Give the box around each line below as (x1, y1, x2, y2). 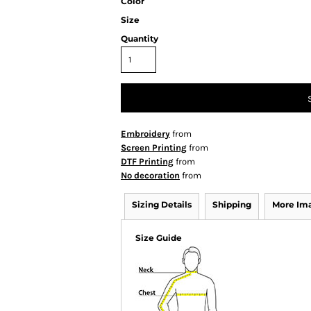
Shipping (212, 199, 251, 210)
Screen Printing (121, 142, 187, 153)
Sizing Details (132, 199, 192, 210)
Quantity (121, 33, 158, 44)
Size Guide (135, 233, 182, 244)
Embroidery (121, 128, 170, 140)
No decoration (121, 170, 180, 181)
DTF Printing (121, 156, 174, 167)
